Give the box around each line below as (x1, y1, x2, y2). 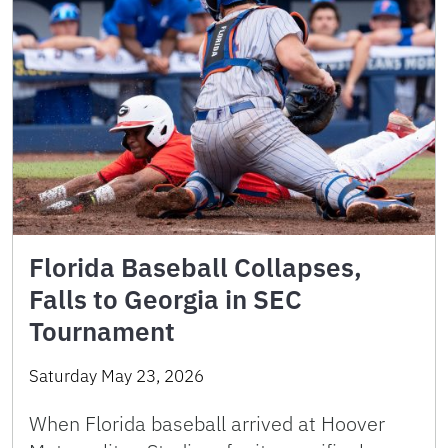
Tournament (29, 313, 175, 348)
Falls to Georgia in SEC (29, 281, 302, 316)
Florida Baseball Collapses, (29, 249, 362, 284)
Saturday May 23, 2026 (29, 364, 204, 387)
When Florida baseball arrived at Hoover (29, 409, 385, 437)
